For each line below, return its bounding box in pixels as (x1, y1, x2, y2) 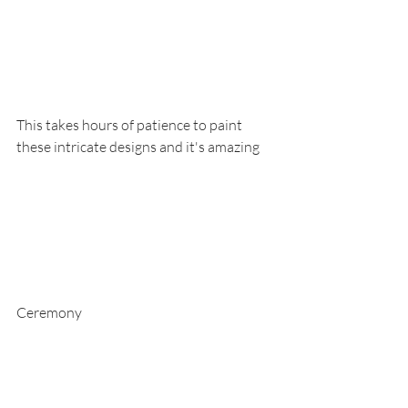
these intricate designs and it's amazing (16, 138, 260, 157)
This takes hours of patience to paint (16, 116, 245, 135)
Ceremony (16, 303, 82, 322)
